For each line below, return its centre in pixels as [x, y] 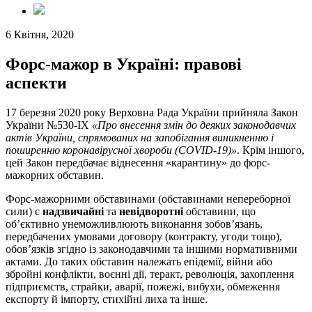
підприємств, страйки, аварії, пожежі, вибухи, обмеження [143, 286]
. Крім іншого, [271, 150]
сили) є [24, 211]
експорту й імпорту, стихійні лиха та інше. [107, 299]
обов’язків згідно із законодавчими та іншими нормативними [151, 249]
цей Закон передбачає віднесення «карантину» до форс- [138, 162]
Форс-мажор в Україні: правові [124, 64]
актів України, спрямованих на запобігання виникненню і [140, 137]
